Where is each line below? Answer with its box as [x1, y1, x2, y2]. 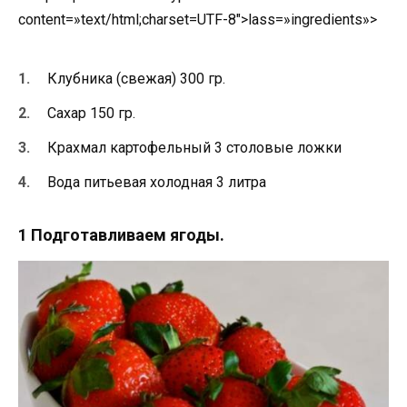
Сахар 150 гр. [47, 104, 135, 123]
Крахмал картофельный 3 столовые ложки [47, 139, 342, 157]
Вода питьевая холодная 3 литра [47, 174, 266, 192]
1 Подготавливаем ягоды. [18, 225, 224, 245]
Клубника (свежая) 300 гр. [47, 69, 225, 87]
